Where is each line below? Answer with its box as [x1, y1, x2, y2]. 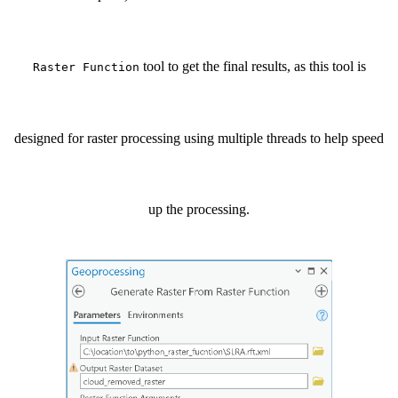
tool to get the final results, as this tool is [139, 58, 366, 74]
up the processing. [148, 201, 250, 217]
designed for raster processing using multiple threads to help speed [14, 130, 384, 146]
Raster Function [32, 60, 139, 74]
